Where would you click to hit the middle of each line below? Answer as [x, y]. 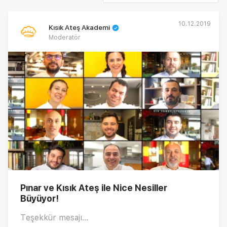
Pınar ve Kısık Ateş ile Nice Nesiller [94, 187]
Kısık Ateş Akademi [79, 27]
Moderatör [65, 37]
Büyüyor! [40, 198]
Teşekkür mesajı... [54, 217]
